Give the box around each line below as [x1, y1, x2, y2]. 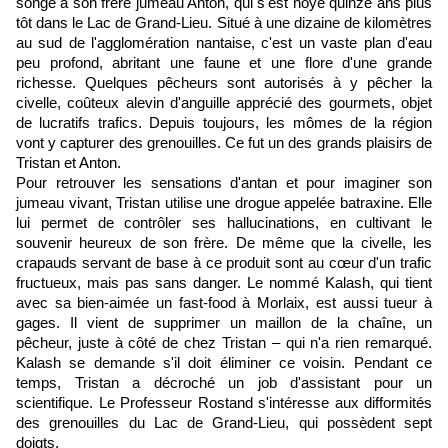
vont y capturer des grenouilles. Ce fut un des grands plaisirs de [16, 135, 432, 152]
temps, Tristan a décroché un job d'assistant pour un [16, 375, 432, 392]
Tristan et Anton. [16, 155, 121, 172]
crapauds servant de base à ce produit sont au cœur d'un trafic [16, 255, 432, 272]
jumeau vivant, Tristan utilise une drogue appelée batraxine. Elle [16, 195, 432, 212]
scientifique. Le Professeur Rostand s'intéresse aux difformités [16, 395, 432, 412]
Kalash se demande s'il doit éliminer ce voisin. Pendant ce [16, 355, 432, 372]
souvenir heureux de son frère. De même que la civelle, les [16, 235, 432, 252]
